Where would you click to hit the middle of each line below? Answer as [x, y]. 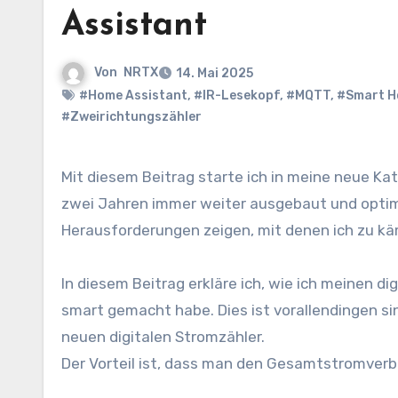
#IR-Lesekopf [237, 96]
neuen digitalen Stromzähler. [163, 337]
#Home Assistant [133, 96]
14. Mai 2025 [215, 73]
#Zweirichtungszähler [131, 117]
